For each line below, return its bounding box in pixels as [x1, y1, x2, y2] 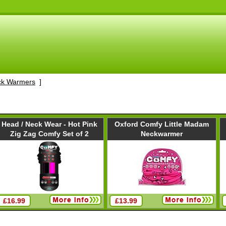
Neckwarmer [141, 130, 183, 138]
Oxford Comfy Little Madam [115, 120, 209, 129]
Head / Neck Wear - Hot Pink [1, 120, 97, 129]
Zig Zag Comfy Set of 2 [10, 130, 89, 138]
